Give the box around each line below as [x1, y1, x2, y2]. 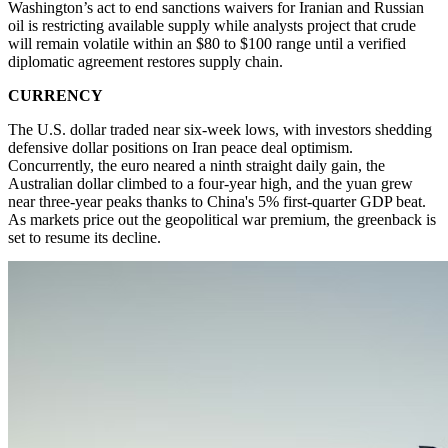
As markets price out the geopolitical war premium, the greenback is [8, 210, 436, 228]
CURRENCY [8, 86, 103, 104]
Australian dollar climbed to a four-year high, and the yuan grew [8, 174, 413, 192]
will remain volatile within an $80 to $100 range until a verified [8, 34, 406, 52]
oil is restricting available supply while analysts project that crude [8, 16, 416, 34]
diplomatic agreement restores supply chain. [8, 52, 283, 70]
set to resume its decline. [8, 228, 161, 246]
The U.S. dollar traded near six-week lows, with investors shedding [8, 120, 432, 138]
